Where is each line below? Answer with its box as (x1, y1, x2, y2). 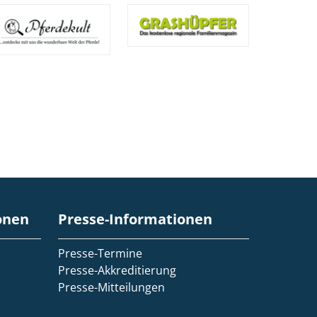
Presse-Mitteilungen (58, 279, 165, 296)
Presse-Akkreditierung (58, 263, 176, 279)
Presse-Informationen (58, 209, 212, 229)
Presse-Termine (58, 246, 142, 262)
